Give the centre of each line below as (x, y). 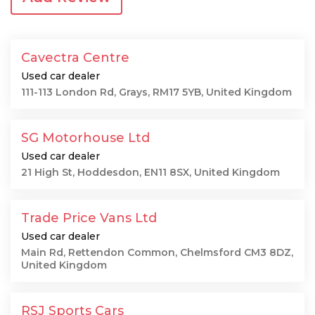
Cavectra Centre (75, 58)
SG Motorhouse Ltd (85, 138)
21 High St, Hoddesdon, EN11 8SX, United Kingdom (150, 172)
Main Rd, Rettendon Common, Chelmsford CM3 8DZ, (157, 252)
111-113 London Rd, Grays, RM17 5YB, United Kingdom (156, 92)
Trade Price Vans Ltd (89, 218)
